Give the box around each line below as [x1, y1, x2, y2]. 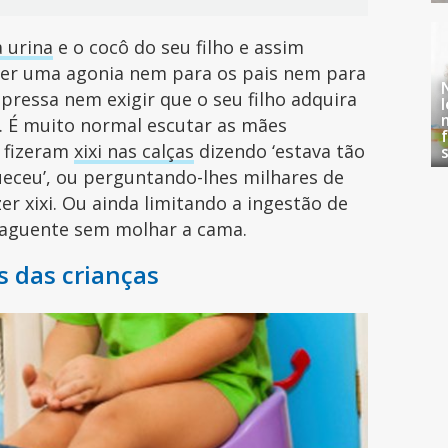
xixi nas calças [74, 139, 195, 163]
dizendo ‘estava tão [194, 139, 366, 163]
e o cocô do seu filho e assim [53, 35, 305, 59]
